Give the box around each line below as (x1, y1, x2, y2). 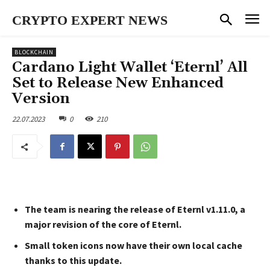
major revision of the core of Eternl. (25, 218, 181, 231)
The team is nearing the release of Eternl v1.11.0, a (25, 203, 245, 216)
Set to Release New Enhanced (12, 74, 224, 92)
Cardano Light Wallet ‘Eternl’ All (12, 58, 248, 77)
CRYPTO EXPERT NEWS (12, 13, 168, 28)
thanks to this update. (25, 254, 122, 267)
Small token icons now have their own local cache (25, 239, 242, 252)
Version (12, 89, 70, 108)
